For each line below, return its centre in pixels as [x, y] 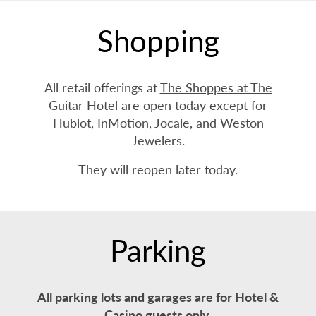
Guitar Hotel [83, 105]
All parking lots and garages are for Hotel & [158, 297]
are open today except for [193, 105]
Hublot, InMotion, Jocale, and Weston [158, 122]
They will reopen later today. [158, 169]
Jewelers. [158, 140]
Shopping [158, 40]
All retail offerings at [102, 87]
